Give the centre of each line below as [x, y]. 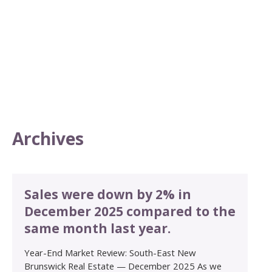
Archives [48, 139]
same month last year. [97, 228]
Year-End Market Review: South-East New [110, 252]
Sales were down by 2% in [108, 194]
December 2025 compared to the [130, 211]
